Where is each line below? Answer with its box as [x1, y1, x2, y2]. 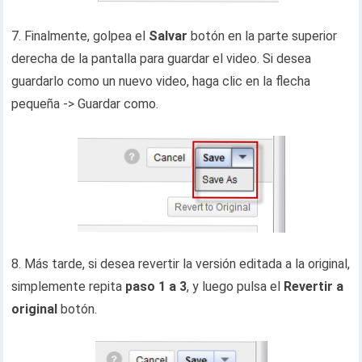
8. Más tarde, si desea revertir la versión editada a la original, [11, 255, 351, 271]
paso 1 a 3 [125, 278, 187, 294]
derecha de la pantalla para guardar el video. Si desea [11, 50, 312, 66]
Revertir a [284, 278, 344, 294]
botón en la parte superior [187, 27, 338, 44]
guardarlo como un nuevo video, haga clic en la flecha [11, 73, 311, 89]
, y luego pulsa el [187, 278, 284, 294]
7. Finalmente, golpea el [11, 27, 146, 44]
